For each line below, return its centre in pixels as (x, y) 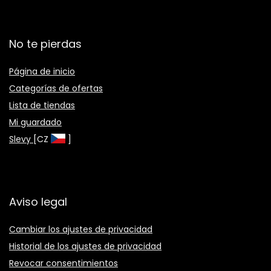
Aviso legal (38, 201)
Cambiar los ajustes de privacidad (81, 229)
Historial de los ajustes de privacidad (85, 246)
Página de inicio (42, 71)
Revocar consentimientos (64, 263)
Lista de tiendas (42, 105)
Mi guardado (35, 122)
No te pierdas (45, 44)
